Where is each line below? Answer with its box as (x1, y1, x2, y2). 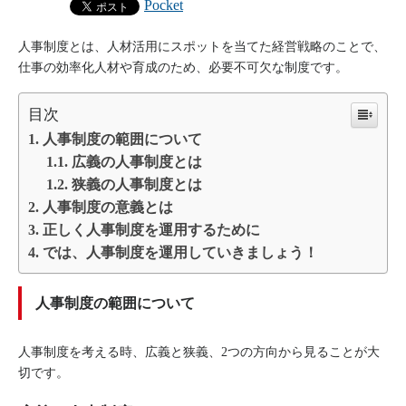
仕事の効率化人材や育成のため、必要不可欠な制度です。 (18, 59, 348, 74)
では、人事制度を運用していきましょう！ (43, 244, 318, 260)
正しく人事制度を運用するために (43, 221, 260, 237)
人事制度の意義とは (43, 198, 173, 215)
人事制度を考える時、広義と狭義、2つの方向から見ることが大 (18, 343, 380, 359)
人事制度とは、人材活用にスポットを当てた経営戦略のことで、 (18, 38, 386, 53)
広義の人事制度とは (72, 153, 203, 169)
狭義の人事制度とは (72, 176, 203, 192)
